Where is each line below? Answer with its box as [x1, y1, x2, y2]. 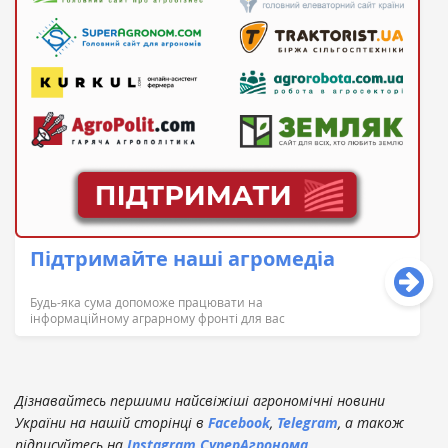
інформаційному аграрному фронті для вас [30, 310, 285, 327]
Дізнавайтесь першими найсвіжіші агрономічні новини [15, 391, 385, 411]
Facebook [208, 413, 270, 433]
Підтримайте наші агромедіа [30, 245, 335, 273]
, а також [338, 413, 404, 433]
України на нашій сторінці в [15, 413, 208, 433]
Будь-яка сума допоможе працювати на [30, 294, 263, 311]
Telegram [277, 413, 338, 433]
